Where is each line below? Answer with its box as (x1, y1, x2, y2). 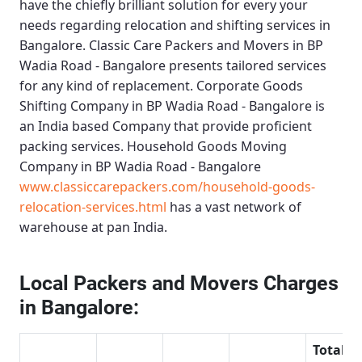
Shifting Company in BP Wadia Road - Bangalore (19, 97, 312, 116)
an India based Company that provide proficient (19, 117, 312, 136)
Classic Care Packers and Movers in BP (89, 36, 323, 55)
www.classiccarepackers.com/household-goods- (19, 178, 315, 196)
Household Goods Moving (127, 137, 287, 156)
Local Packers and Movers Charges (19, 271, 339, 296)
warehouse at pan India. (19, 218, 167, 237)
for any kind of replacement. (19, 77, 196, 95)
